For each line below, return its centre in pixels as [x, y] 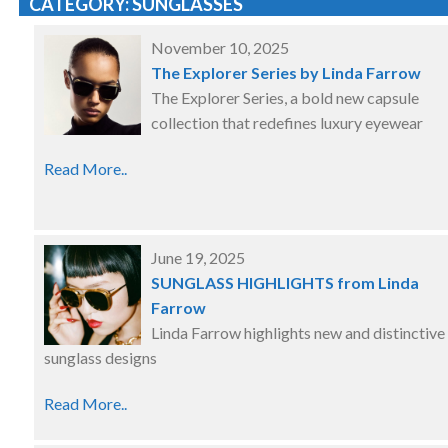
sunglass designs [100, 357]
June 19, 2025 [198, 257]
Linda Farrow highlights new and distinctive [298, 332]
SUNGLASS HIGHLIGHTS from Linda [285, 282]
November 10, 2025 [220, 47]
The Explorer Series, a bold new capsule [285, 97]
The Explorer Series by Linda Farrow [286, 72]
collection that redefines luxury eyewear [287, 122]
